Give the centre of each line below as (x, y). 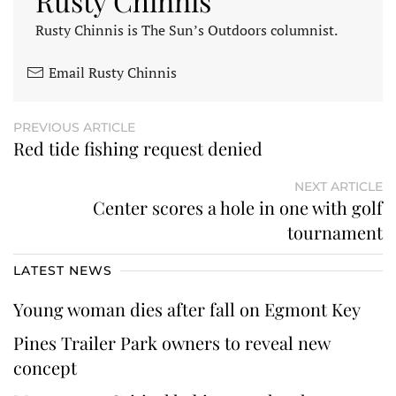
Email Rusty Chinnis (113, 72)
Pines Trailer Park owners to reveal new (171, 342)
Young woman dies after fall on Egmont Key (189, 308)
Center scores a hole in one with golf (238, 207)
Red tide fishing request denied (138, 148)
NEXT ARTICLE (339, 186)
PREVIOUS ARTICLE (74, 127)
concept (47, 367)
